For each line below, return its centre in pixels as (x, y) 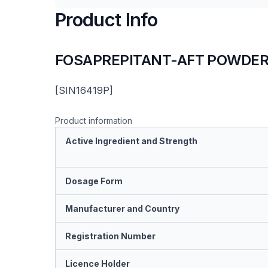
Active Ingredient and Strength (131, 141)
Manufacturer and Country (122, 208)
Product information (94, 121)
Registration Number (110, 236)
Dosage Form (94, 181)
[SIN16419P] (84, 90)
